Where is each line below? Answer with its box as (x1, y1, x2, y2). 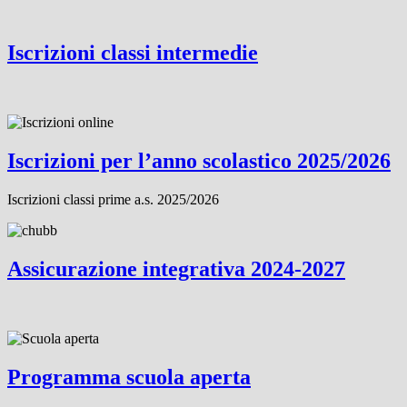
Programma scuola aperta (7, 364, 251, 389)
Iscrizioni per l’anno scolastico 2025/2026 (7, 149, 391, 174)
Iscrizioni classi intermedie (7, 41, 258, 65)
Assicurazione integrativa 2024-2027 (7, 256, 345, 281)
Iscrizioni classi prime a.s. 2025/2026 (7, 192, 219, 208)
